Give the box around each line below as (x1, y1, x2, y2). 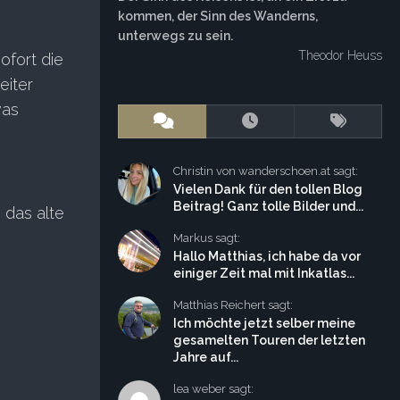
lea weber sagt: (173, 382, 254, 396)
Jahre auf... (173, 350, 238, 364)
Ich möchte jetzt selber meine (173, 316, 355, 330)
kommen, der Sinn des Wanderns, (118, 9, 318, 23)
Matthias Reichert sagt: (173, 298, 293, 312)
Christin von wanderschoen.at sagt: (173, 164, 358, 178)
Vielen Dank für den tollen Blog (173, 182, 362, 196)
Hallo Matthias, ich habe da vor (173, 249, 361, 263)
